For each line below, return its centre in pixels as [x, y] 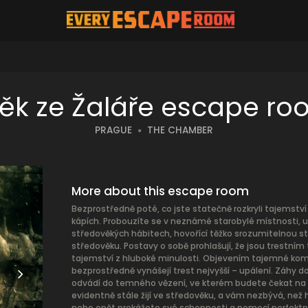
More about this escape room [160, 191]
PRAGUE [113, 130]
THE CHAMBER [180, 130]
